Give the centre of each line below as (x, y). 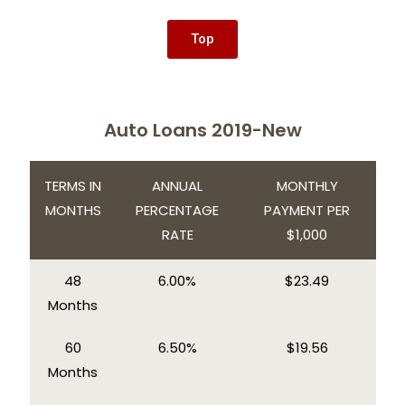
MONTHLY (307, 185)
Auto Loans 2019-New (202, 130)
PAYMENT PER (307, 210)
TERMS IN (73, 185)
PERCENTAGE (177, 210)
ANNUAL (177, 185)
